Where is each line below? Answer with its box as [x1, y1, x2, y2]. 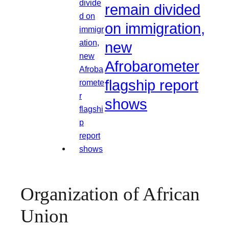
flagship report [105, 77, 198, 94]
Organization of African [20, 184, 200, 205]
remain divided [105, 2, 200, 18]
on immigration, [105, 20, 205, 37]
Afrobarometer [105, 58, 199, 75]
